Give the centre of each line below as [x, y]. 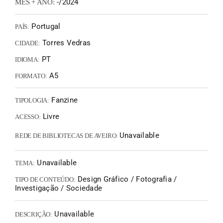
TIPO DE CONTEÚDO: [45, 179]
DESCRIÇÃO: [34, 214]
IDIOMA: [27, 59]
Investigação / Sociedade [59, 188]
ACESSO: [28, 117]
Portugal [45, 26]
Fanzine [64, 100]
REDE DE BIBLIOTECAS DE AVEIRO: [67, 136]
